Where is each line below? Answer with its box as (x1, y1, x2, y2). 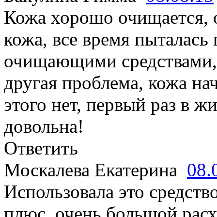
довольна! (4, 116, 84, 137)
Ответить (4, 138, 78, 158)
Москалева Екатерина (4, 159, 187, 180)
